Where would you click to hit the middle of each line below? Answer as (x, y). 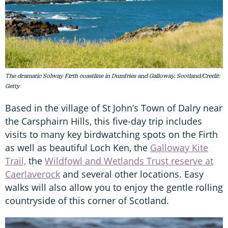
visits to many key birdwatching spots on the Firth (111, 134)
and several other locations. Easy (132, 174)
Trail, (16, 161)
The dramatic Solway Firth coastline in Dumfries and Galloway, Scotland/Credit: (112, 76)
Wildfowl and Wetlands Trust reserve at (129, 161)
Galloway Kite (179, 147)
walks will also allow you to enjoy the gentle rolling (114, 187)
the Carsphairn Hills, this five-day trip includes (104, 121)
